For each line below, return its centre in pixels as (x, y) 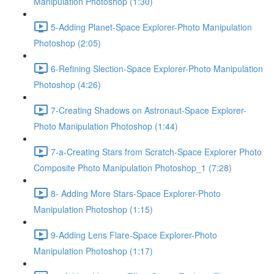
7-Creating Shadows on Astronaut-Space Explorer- (149, 110)
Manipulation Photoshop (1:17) (93, 251)
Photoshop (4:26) (67, 84)
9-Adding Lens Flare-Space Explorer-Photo (134, 235)
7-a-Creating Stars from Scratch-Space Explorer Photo (156, 151)
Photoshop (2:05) (67, 43)
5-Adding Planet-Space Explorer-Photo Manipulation (151, 27)
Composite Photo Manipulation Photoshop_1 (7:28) (133, 168)
